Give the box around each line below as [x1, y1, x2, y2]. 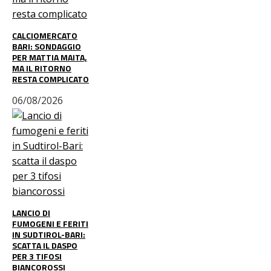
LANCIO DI [12, 206, 50, 219]
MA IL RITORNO [12, 62, 71, 74]
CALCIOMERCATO [12, 29, 77, 42]
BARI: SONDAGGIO [12, 40, 81, 53]
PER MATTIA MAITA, [12, 51, 87, 64]
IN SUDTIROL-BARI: [12, 228, 85, 241]
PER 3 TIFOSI [12, 250, 62, 263]
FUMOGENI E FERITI [12, 217, 88, 230]
